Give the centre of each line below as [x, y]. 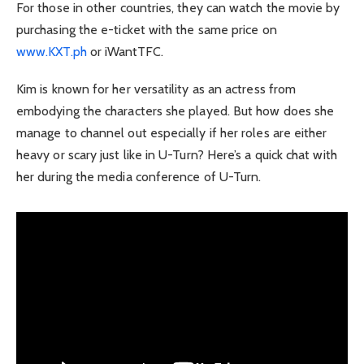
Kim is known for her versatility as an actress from [156, 89]
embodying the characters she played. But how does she [175, 111]
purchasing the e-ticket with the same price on [147, 29]
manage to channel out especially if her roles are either [172, 133]
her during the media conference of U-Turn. [139, 177]
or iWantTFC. [125, 51]
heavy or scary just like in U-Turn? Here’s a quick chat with [177, 155]
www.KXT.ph [52, 51]
